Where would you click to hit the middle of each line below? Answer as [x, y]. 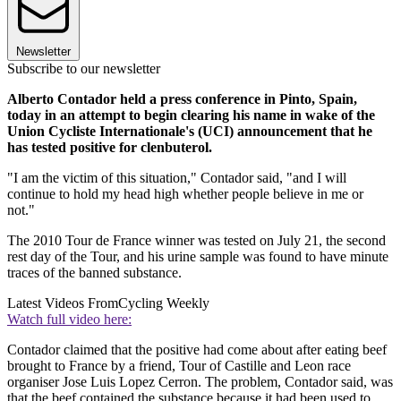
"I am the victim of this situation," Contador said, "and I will [177, 178]
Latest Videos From [63, 303]
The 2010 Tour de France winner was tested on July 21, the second [196, 241]
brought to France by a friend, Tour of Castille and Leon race [179, 366]
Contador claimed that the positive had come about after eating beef [197, 350]
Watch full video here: [69, 320]
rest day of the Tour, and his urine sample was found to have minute [198, 257]
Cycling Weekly [164, 303]
